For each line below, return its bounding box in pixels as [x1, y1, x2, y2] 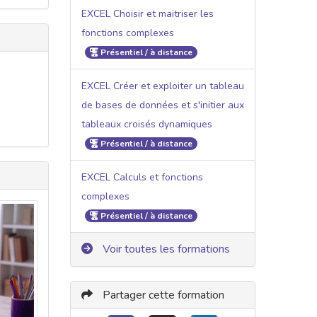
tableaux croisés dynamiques [81, 117, 212, 131]
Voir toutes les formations [99, 241, 230, 257]
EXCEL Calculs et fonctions [81, 170, 203, 184]
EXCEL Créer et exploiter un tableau [81, 79, 244, 93]
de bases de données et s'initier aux [81, 98, 244, 112]
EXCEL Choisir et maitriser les [81, 6, 214, 21]
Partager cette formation [99, 287, 224, 303]
